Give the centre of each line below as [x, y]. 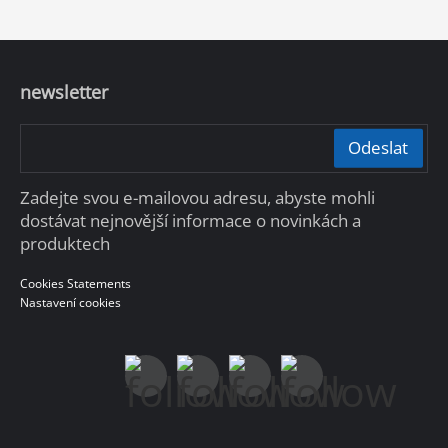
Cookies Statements [75, 283]
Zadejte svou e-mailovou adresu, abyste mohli [197, 197]
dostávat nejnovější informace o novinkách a [190, 220]
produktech [64, 243]
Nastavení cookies [70, 302]
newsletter [63, 92]
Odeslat [378, 147]
